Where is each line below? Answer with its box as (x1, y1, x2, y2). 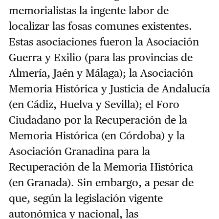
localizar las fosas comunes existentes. (8, 19, 192, 32)
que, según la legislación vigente (8, 191, 163, 204)
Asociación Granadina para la (8, 144, 150, 157)
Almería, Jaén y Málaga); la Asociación (8, 66, 193, 79)
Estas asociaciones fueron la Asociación (8, 35, 199, 48)
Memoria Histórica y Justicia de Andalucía (8, 82, 210, 95)
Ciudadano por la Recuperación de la (8, 113, 187, 126)
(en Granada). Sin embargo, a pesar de (8, 175, 194, 189)
